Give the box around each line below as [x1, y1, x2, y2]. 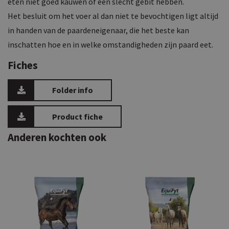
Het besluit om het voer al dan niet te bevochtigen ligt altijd [8, 10, 218, 21]
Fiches [8, 58, 38, 72]
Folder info [52, 85, 93, 96]
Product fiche [52, 111, 103, 122]
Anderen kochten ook [8, 130, 106, 145]
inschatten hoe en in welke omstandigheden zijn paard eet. [8, 39, 215, 50]
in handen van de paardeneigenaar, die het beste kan [8, 25, 189, 35]
